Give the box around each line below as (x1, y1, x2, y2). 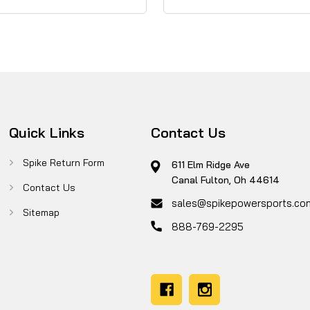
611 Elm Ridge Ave (172, 158, 250, 171)
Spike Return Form (22, 156, 104, 169)
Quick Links (8, 123, 84, 141)
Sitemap (22, 206, 60, 219)
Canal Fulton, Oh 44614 (172, 173, 280, 186)
